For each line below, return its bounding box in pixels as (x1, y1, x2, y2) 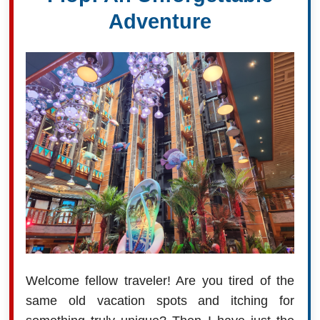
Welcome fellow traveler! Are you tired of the (25, 274, 295, 289)
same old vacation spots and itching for (25, 294, 295, 309)
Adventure (109, 10, 211, 34)
